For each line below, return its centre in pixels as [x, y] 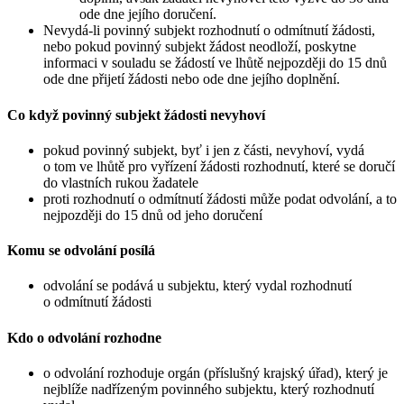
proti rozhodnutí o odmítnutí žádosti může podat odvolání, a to [220, 198]
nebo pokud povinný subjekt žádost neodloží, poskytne [200, 47]
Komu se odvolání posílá [81, 251]
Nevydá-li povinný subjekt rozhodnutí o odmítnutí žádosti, [209, 31]
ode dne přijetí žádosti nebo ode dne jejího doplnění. [192, 79]
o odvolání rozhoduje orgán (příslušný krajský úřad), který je [216, 372]
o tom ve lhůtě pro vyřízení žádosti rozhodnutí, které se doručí [219, 166]
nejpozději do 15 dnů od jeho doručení [153, 215]
